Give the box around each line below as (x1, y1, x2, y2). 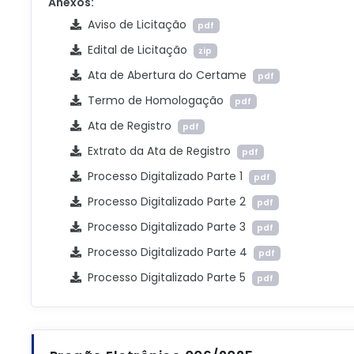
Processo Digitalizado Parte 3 (81, 219, 252, 235)
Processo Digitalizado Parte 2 (81, 194, 252, 209)
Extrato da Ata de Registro (81, 143, 237, 159)
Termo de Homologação (81, 92, 230, 108)
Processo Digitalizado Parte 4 (81, 244, 254, 260)
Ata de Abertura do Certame (81, 67, 253, 83)
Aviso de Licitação (81, 17, 193, 32)
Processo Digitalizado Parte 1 (81, 168, 249, 184)
